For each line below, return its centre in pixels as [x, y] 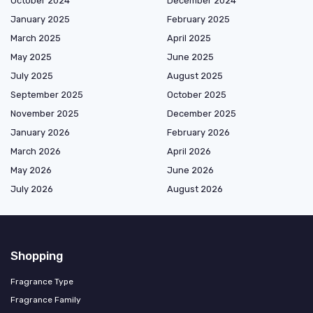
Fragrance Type [42, 281]
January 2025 [40, 19]
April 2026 [189, 151]
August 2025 [195, 75]
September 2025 [47, 94]
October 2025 [197, 94]
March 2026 [36, 151]
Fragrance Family [46, 299]
